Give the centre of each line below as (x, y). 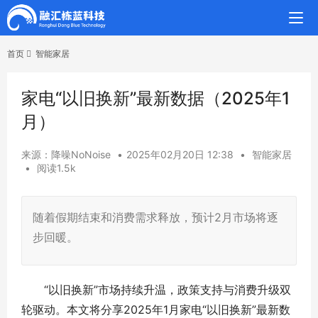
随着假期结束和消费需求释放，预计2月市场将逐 (155, 217)
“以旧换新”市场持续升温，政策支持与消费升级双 (156, 290)
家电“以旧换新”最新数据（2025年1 (155, 98)
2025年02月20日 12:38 (180, 154)
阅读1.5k (56, 168)
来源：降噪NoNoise (66, 154)
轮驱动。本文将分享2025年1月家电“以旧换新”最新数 (156, 309)
